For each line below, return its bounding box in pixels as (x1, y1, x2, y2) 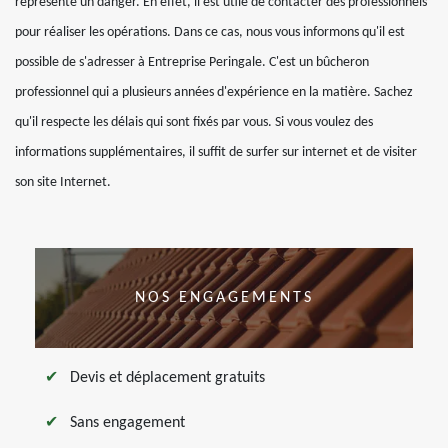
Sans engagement (70, 415, 185, 431)
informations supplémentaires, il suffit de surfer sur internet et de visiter (15, 145, 417, 160)
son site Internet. (15, 175, 111, 190)
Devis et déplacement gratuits (70, 370, 265, 386)
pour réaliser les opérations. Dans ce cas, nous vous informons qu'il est (15, 25, 405, 40)
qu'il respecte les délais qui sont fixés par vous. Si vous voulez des (15, 115, 373, 130)
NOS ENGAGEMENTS (134, 290, 314, 306)
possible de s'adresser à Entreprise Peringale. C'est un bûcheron (15, 55, 369, 70)
